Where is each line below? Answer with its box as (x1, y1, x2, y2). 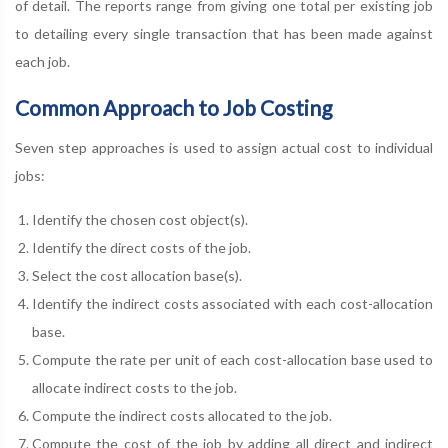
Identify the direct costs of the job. (32, 239, 251, 256)
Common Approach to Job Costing (15, 95, 332, 120)
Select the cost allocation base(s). (32, 267, 242, 284)
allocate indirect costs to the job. (32, 379, 237, 396)
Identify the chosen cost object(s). (32, 211, 248, 228)
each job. (15, 53, 70, 70)
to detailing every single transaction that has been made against (15, 25, 433, 42)
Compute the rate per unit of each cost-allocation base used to (32, 351, 433, 368)
